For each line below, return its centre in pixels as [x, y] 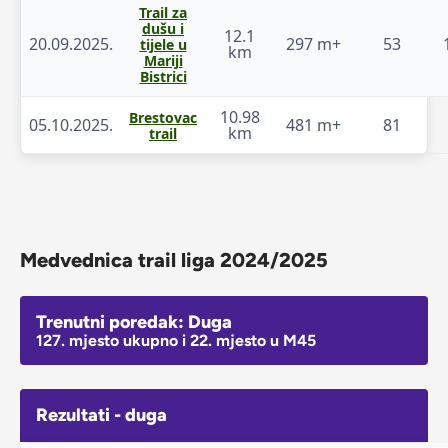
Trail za [163, 12]
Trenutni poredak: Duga [134, 321]
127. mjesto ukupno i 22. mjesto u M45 [176, 340]
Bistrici [163, 76]
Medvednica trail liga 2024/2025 [174, 259]
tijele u [163, 44]
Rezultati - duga [101, 414]
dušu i [163, 28]
